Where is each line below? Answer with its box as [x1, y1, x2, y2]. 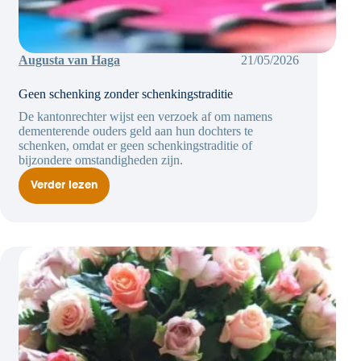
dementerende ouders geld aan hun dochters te [19, 124, 253, 139]
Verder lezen [31, 181, 98, 191]
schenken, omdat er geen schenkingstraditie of [19, 139, 252, 153]
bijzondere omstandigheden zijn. [19, 153, 183, 168]
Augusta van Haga [19, 53, 120, 68]
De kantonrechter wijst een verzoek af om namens [19, 110, 272, 124]
